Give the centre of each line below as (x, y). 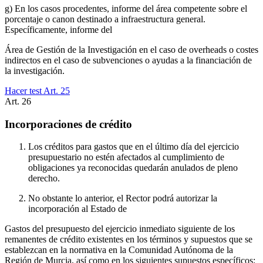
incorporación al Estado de (77, 209)
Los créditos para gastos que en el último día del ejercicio (134, 147)
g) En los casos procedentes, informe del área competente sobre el (126, 8)
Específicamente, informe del (58, 29)
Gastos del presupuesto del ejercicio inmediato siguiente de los (120, 229)
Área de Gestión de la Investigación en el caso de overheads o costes (131, 49)
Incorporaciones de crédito (68, 124)
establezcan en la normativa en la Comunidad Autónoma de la (119, 250)
